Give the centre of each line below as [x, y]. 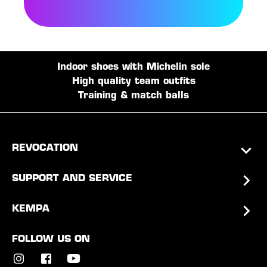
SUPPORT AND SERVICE [72, 179]
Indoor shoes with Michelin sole [133, 67]
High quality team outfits [133, 82]
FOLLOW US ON [51, 240]
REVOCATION [45, 148]
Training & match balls [133, 96]
